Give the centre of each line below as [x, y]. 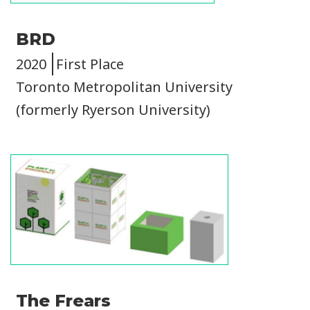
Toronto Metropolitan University [124, 87]
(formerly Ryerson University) [113, 110]
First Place [90, 64]
